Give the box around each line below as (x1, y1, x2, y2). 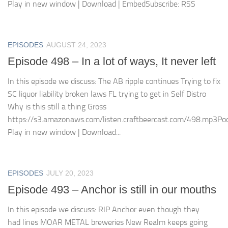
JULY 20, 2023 (46, 168, 94, 177)
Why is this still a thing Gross (8, 101, 106, 111)
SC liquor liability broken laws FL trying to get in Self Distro (8, 89, 206, 99)
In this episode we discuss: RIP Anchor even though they (8, 205, 199, 215)
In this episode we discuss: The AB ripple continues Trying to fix (8, 76, 220, 86)
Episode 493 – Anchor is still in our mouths (8, 183, 216, 196)
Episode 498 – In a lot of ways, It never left (8, 54, 216, 68)
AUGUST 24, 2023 (46, 40, 106, 49)
